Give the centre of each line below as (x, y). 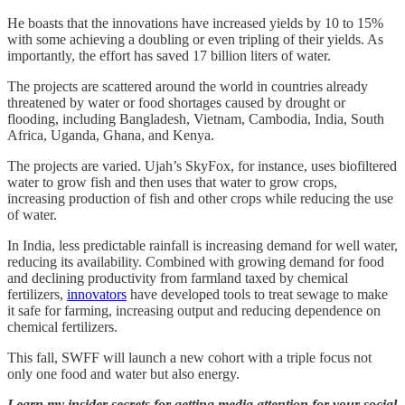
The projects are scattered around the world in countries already (188, 86)
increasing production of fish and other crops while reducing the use (200, 198)
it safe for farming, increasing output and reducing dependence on (194, 310)
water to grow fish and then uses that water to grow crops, (172, 182)
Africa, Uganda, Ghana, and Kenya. (111, 135)
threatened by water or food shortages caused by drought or (176, 102)
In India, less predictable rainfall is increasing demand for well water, (202, 245)
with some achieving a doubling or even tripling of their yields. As (195, 39)
